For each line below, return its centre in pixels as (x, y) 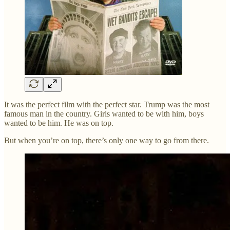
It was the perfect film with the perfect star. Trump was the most (107, 105)
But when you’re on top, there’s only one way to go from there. (107, 141)
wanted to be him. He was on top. (59, 123)
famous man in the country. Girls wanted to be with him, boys (104, 114)
